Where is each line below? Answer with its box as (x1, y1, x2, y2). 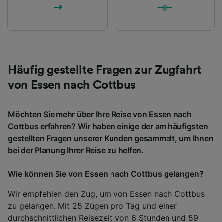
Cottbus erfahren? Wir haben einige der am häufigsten (8, 121, 208, 131)
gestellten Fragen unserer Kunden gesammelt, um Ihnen (8, 133, 214, 143)
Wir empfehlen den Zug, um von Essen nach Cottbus (8, 188, 205, 199)
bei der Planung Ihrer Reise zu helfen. (8, 145, 144, 155)
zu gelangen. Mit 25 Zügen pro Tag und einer (8, 200, 177, 211)
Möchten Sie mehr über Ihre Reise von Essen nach (8, 109, 192, 119)
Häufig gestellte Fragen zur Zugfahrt (8, 64, 202, 76)
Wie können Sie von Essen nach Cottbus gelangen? (8, 168, 204, 179)
